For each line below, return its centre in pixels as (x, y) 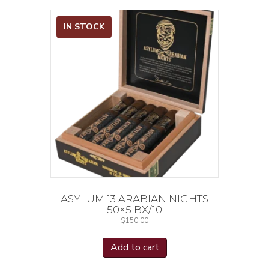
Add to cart (134, 248)
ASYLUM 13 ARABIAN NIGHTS (134, 198)
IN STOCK (84, 27)
